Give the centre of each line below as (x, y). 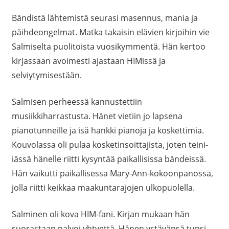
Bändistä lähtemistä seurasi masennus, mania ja (105, 18)
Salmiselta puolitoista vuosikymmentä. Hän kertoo (108, 47)
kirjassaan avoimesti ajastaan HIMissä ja (88, 61)
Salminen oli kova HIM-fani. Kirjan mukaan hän (100, 214)
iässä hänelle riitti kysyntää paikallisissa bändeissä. (109, 159)
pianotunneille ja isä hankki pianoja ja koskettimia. (108, 131)
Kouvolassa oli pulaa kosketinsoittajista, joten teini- (110, 145)
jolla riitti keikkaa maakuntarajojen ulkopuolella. (103, 188)
